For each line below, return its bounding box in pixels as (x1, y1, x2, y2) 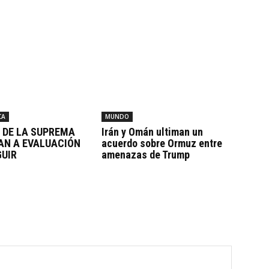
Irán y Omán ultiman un (101, 125, 203, 138)
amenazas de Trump (101, 148, 190, 161)
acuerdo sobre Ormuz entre (101, 136, 222, 150)
